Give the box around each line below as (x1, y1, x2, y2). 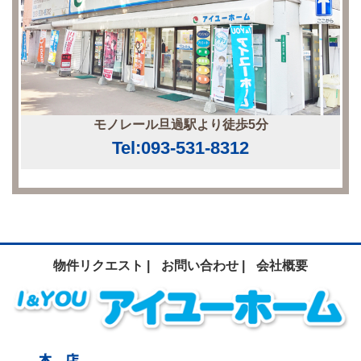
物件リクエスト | (53, 258, 150, 272)
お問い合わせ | (161, 258, 245, 272)
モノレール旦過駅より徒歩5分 (93, 117, 268, 131)
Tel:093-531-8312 (112, 137, 249, 158)
